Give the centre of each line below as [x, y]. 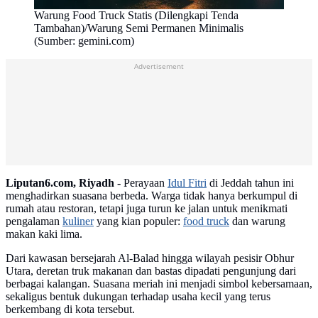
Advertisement [159, 66]
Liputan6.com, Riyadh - [63, 183]
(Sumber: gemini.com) [84, 41]
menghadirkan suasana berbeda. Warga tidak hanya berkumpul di [152, 196]
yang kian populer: [138, 221]
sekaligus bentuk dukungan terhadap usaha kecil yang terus [138, 297]
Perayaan [144, 183]
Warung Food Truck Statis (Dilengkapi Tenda [136, 16]
